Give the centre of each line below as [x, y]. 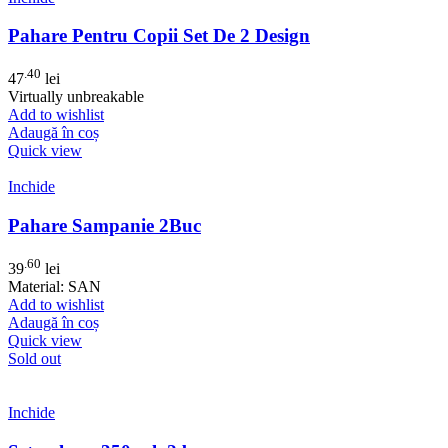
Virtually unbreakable [76, 97]
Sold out [34, 359]
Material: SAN [54, 287]
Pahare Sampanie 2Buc [104, 225]
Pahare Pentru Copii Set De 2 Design [159, 36]
